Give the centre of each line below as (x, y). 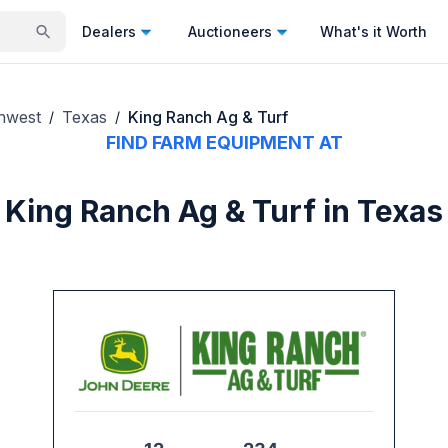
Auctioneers (230, 31)
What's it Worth (373, 31)
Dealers (109, 31)
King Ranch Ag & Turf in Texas (224, 211)
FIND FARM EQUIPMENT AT (224, 143)
